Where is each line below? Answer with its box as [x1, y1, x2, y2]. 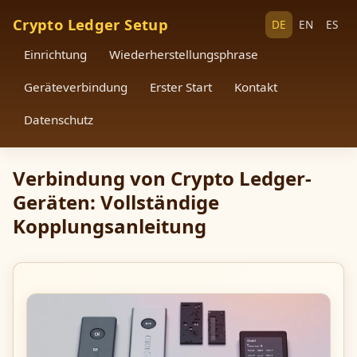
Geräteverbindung [24, 79, 127, 95]
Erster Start [150, 79, 212, 95]
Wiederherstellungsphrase [109, 46, 258, 62]
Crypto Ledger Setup [13, 14, 168, 34]
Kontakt [234, 79, 277, 95]
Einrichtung [24, 46, 87, 62]
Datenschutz [24, 112, 93, 127]
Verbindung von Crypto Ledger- [13, 165, 312, 191]
